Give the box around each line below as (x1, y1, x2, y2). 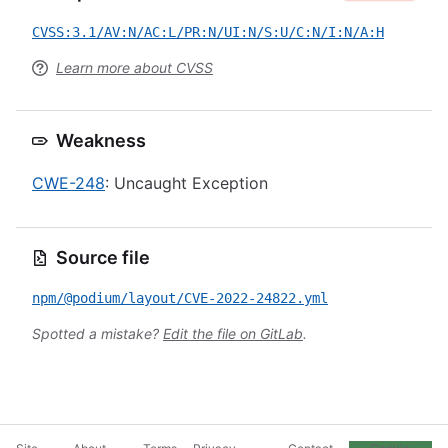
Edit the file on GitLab (163, 325, 303, 342)
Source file (56, 247, 150, 268)
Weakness (56, 130, 146, 151)
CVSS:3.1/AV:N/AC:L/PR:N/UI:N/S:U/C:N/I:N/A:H (32, 24, 384, 40)
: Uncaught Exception (105, 173, 268, 193)
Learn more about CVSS (56, 59, 213, 76)
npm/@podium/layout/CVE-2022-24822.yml (32, 290, 328, 306)
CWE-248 (32, 173, 105, 193)
